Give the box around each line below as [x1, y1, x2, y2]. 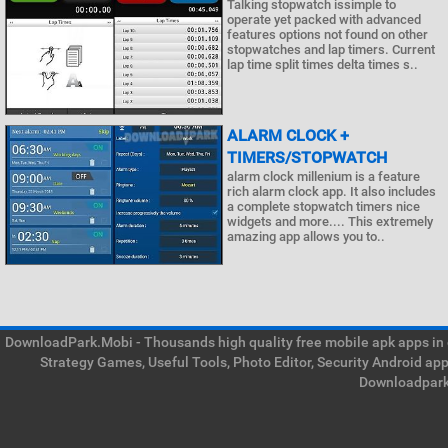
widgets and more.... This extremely [227, 214, 433, 229]
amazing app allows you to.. [227, 229, 385, 244]
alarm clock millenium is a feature [227, 169, 420, 184]
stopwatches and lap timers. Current [227, 42, 435, 57]
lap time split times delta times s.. [227, 57, 418, 72]
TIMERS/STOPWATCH [227, 148, 387, 167]
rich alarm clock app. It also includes [227, 184, 436, 199]
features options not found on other [227, 27, 428, 42]
